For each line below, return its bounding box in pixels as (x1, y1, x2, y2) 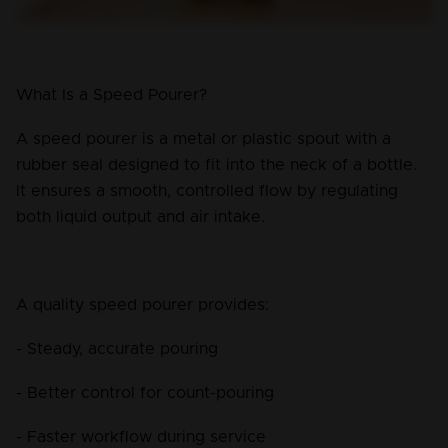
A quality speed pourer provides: (16, 297, 269, 314)
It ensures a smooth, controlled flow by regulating (16, 183, 403, 200)
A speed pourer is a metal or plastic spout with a (16, 131, 396, 148)
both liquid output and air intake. (16, 209, 265, 226)
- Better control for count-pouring (16, 385, 274, 402)
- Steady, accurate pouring (16, 341, 218, 358)
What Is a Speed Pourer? (16, 87, 207, 104)
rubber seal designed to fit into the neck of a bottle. (16, 157, 422, 174)
